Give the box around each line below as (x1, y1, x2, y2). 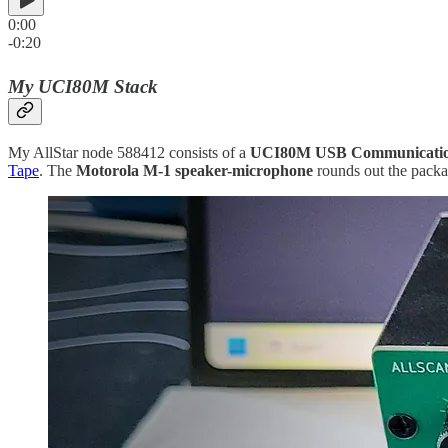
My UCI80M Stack (8, 76, 158, 98)
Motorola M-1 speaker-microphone (76, 162, 317, 180)
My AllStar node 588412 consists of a (8, 144, 250, 162)
